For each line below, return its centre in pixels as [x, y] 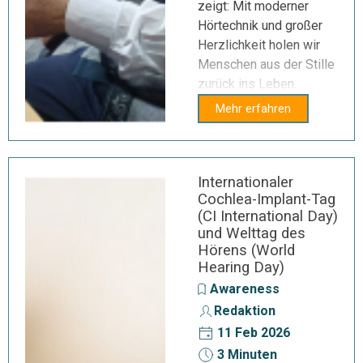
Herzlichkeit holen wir [259, 45]
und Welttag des [252, 233]
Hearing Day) [241, 267]
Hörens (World [246, 250]
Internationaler [246, 182]
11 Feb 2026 [252, 333]
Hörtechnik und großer [260, 26]
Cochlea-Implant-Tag [267, 199]
